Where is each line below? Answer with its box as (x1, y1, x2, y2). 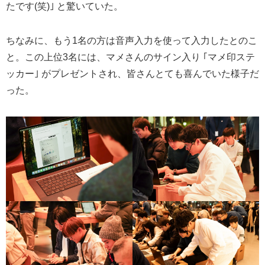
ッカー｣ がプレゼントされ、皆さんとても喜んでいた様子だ (6, 69, 259, 79)
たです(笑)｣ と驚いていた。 (6, 1, 123, 12)
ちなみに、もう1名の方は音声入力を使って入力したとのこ (6, 35, 257, 46)
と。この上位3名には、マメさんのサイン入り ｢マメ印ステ (6, 52, 255, 63)
